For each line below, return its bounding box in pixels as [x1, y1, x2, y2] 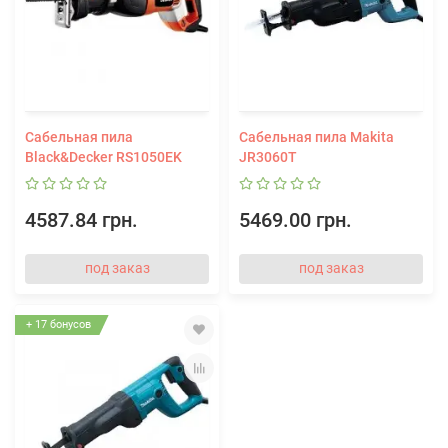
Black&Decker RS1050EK [25, 148, 182, 165]
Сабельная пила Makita [239, 128, 394, 145]
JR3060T [239, 148, 297, 165]
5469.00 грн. [239, 208, 352, 232]
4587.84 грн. [25, 208, 138, 232]
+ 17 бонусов [26, 317, 91, 331]
